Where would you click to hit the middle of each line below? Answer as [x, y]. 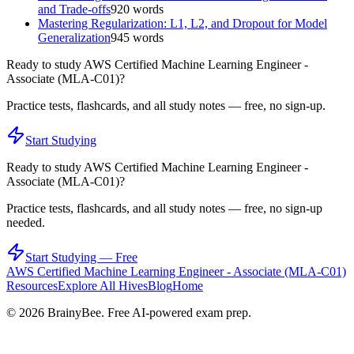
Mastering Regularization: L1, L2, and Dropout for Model [183, 23]
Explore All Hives [103, 285]
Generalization [74, 37]
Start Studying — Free [81, 257]
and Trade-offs [74, 9]
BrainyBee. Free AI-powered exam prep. [148, 312]
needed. [26, 222]
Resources [32, 285]
